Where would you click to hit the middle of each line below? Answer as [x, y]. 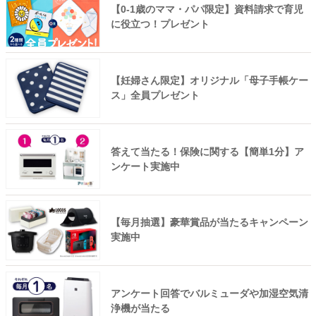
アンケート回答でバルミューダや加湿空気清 [209, 294]
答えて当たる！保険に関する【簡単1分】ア [207, 151]
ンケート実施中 [145, 166]
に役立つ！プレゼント [160, 24]
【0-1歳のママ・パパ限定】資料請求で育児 [207, 10]
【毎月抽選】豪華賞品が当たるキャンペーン [209, 223]
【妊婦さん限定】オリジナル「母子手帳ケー [209, 81]
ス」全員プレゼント [155, 96]
